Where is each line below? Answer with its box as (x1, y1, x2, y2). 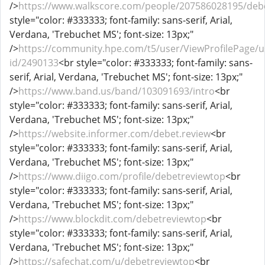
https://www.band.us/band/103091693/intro (18, 85, 215, 98)
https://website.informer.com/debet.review (18, 127, 211, 140)
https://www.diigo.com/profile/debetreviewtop (18, 170, 225, 183)
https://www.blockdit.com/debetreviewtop (18, 212, 206, 225)
